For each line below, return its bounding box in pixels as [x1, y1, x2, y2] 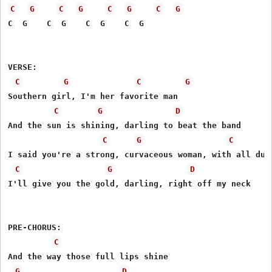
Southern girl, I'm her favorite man [8, 91, 178, 101]
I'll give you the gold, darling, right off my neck [8, 178, 251, 188]
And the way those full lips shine [8, 251, 169, 261]
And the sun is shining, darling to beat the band [8, 120, 242, 130]
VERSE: [8, 62, 38, 72]
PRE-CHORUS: [8, 222, 62, 232]
